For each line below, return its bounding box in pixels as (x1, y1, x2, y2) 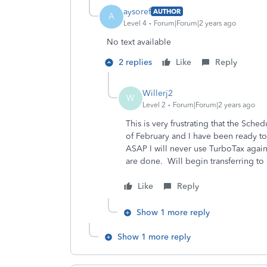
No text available (107, 37, 171, 47)
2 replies (119, 57, 152, 67)
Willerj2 (142, 88, 173, 98)
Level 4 (123, 18, 147, 27)
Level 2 (142, 100, 166, 109)
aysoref (123, 6, 151, 17)
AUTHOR (153, 7, 181, 15)
